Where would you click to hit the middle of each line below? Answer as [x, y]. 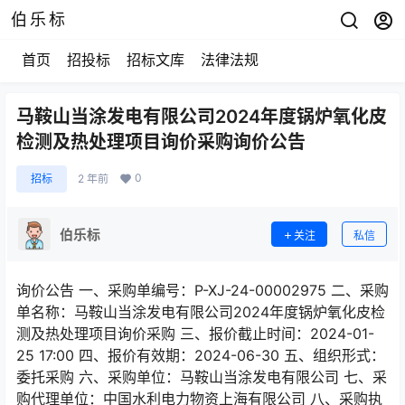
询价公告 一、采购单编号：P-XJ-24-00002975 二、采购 [202, 290]
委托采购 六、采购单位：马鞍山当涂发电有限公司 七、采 [202, 377]
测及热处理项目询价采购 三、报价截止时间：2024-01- [195, 334]
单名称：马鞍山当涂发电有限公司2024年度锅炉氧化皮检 [201, 312]
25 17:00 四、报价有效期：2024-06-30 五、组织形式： [201, 355]
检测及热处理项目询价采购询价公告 [161, 142]
